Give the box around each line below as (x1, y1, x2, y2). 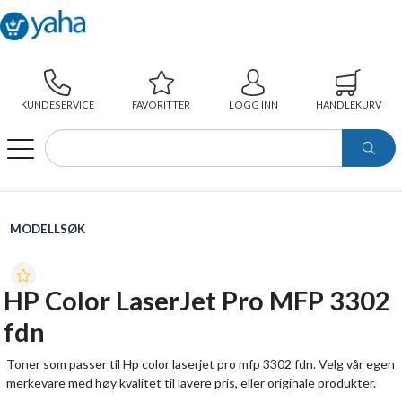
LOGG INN (228, 98, 278, 110)
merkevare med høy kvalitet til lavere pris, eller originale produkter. (6, 375, 376, 391)
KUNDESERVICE (21, 98, 95, 110)
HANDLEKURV (315, 98, 381, 110)
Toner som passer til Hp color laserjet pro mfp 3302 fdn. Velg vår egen (6, 356, 395, 372)
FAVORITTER (132, 98, 191, 110)
